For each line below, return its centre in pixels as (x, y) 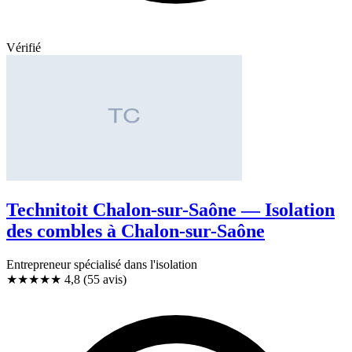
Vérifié (24, 48)
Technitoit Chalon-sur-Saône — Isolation (170, 210)
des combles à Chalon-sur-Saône (136, 231)
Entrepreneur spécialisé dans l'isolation (102, 264)
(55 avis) (105, 279)
